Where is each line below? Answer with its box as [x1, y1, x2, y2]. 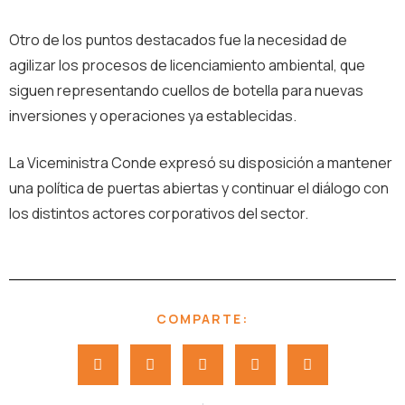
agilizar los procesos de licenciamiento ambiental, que [9, 55, 365, 75]
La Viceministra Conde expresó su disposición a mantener [9, 153, 392, 173]
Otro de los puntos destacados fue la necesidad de [9, 30, 347, 50]
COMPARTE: [156, 310, 249, 327]
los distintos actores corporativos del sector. [9, 203, 308, 223]
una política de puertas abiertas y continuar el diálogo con [9, 178, 389, 198]
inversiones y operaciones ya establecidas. [9, 106, 297, 126]
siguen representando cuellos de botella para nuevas [9, 80, 363, 100]
